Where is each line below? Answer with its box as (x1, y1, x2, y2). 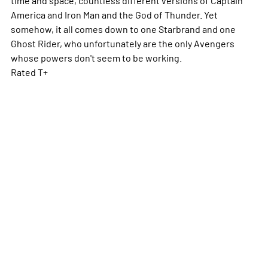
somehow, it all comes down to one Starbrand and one (10, 22, 236, 35)
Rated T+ (10, 65, 48, 78)
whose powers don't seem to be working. (10, 51, 182, 63)
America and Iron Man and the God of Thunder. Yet (10, 8, 218, 20)
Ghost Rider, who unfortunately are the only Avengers (10, 36, 234, 49)
